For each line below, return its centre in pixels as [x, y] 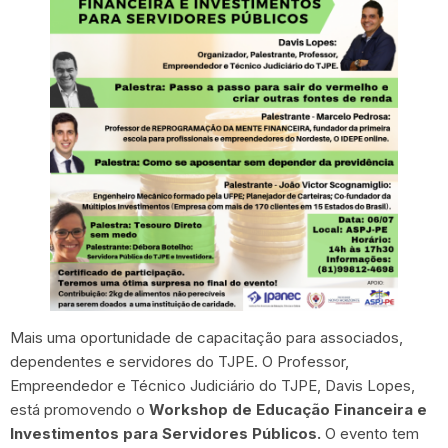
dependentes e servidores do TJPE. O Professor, [179, 361]
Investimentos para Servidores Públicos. [167, 433]
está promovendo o [79, 409]
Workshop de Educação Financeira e [288, 409]
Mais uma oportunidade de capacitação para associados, [206, 337]
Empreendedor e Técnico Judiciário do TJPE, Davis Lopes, [212, 385]
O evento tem [372, 433]
